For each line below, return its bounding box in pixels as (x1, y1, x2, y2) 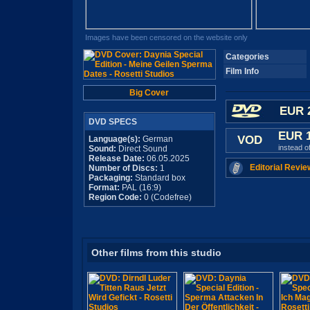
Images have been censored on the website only (85, 33, 248, 42)
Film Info (225, 66, 259, 76)
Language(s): (88, 134, 140, 144)
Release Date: (88, 154, 145, 163)
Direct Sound (116, 144, 167, 154)
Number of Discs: (88, 163, 160, 173)
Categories (225, 52, 269, 62)
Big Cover (129, 88, 169, 98)
